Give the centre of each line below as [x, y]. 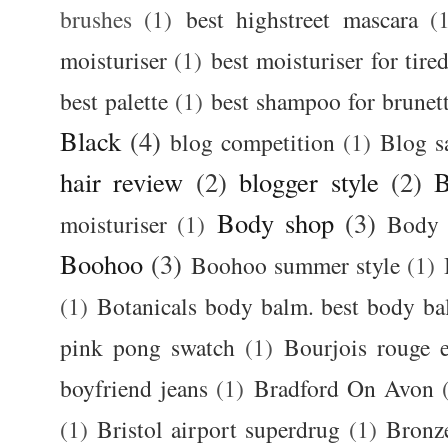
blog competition [253, 142]
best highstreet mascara [301, 19]
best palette [114, 101]
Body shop [275, 223]
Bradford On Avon [344, 388]
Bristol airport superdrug [219, 429]
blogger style [309, 182]
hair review [122, 182]
